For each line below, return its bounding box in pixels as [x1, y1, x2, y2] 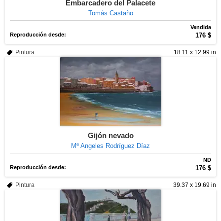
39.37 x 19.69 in [173, 182, 216, 188]
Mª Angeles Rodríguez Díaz [71, 142, 150, 149]
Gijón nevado [87, 131, 134, 140]
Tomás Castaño [88, 9, 133, 17]
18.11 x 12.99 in [174, 49, 216, 56]
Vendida [190, 24, 211, 30]
